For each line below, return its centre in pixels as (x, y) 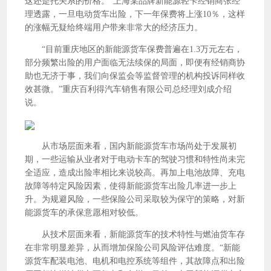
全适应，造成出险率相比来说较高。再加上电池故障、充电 (135, 173)
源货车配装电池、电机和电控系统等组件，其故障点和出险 (135, 261)
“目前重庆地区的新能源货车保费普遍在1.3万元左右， (134, 49)
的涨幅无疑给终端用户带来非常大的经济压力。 (114, 28)
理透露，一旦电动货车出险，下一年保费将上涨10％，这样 (135, 14)
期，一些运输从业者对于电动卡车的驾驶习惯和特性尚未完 (135, 159)
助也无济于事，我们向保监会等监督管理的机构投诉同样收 (135, 76)
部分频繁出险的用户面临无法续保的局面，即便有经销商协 (135, 63)
